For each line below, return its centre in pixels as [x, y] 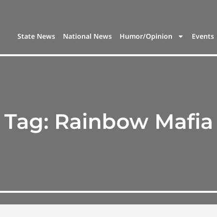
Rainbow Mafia [133, 121]
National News [88, 36]
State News [37, 36]
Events [203, 36]
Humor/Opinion [146, 36]
